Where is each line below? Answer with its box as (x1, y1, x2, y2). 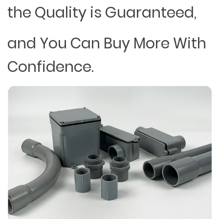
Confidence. (7, 56, 94, 77)
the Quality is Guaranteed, (7, 2, 197, 23)
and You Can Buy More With (7, 33, 206, 54)
